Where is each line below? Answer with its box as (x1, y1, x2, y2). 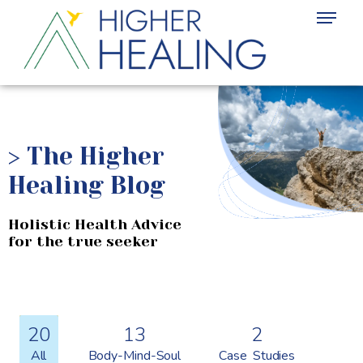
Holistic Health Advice (8, 216, 181, 233)
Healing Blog (8, 172, 165, 199)
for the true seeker (8, 233, 158, 250)
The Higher (27, 143, 164, 170)
